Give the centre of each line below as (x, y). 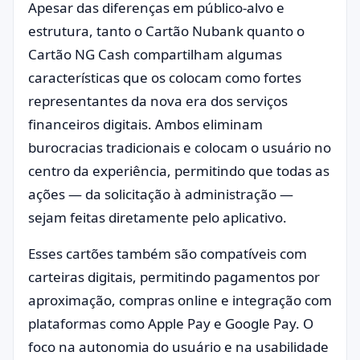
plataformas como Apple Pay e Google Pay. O (171, 324)
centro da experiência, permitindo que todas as (179, 171)
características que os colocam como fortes (165, 78)
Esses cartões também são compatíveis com (168, 254)
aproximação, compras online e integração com (180, 301)
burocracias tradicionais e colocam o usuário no (180, 148)
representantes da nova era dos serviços (158, 101)
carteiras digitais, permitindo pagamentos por (174, 277)
